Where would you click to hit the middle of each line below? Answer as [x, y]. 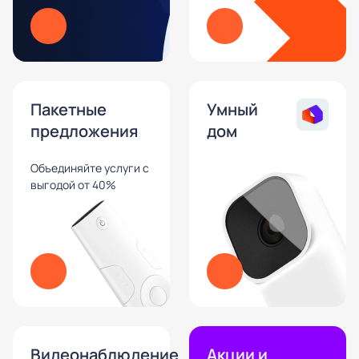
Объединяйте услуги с [90, 168]
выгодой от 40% [73, 185]
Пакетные [69, 109]
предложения [84, 131]
